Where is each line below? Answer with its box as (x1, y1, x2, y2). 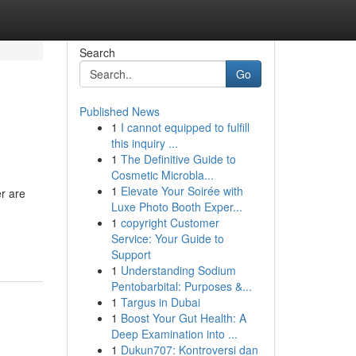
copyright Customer (120, 215, 219, 230)
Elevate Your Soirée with (120, 183, 243, 199)
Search (79, 44, 115, 60)
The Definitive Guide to (120, 151, 236, 167)
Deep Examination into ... (110, 326, 238, 342)
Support (110, 246, 151, 262)
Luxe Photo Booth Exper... (110, 199, 242, 215)
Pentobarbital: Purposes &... (110, 278, 252, 294)
